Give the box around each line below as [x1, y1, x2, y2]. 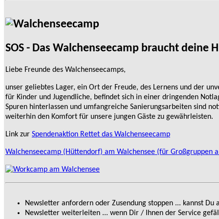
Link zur [5, 131, 32, 139]
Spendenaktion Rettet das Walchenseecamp [32, 131, 170, 139]
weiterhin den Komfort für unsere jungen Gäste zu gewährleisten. [5, 113, 213, 121]
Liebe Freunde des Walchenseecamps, [5, 66, 126, 74]
